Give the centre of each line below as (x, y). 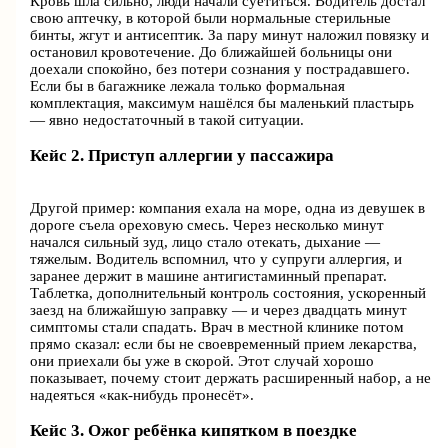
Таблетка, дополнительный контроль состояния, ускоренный (228, 292)
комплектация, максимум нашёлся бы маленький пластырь (222, 102)
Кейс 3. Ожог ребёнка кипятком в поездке (194, 430)
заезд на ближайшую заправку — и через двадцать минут (219, 309)
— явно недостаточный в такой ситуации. (167, 119)
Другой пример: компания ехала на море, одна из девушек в (228, 207)
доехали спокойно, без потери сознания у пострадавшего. (220, 68)
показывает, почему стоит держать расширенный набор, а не (231, 377)
